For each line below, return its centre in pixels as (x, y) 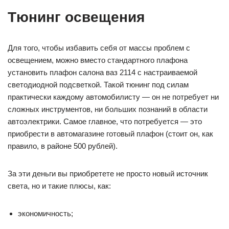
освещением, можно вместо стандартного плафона (98, 60)
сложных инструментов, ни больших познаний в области (108, 109)
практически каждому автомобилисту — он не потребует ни (113, 97)
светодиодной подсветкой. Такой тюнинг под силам (98, 85)
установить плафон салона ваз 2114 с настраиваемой (102, 73)
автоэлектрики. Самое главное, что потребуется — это (105, 122)
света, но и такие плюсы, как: (59, 186)
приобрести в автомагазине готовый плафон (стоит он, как (110, 134)
